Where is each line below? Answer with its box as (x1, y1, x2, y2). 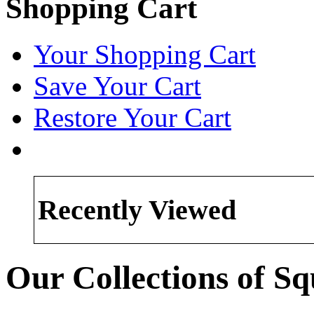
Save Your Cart (34, 71, 201, 102)
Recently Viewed (38, 194, 236, 226)
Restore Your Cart (34, 102, 231, 133)
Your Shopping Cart (34, 39, 256, 70)
